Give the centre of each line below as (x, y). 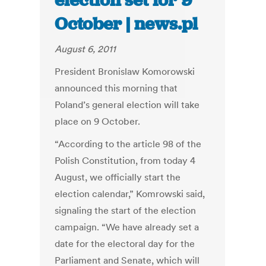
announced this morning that (116, 88)
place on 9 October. (98, 121)
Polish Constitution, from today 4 (125, 161)
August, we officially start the (118, 177)
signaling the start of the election (126, 210)
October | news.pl (126, 24)
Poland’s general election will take (127, 105)
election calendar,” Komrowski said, (130, 194)
